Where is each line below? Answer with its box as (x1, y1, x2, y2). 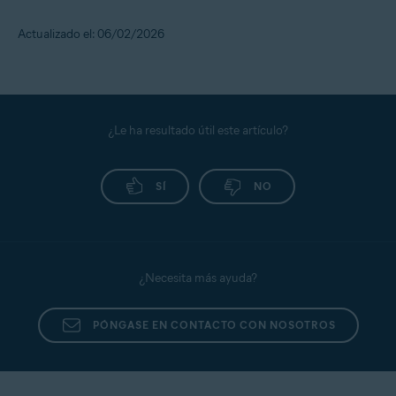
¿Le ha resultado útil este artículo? (108, 122, 288, 138)
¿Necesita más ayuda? (139, 270, 257, 286)
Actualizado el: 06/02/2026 (18, 26, 164, 42)
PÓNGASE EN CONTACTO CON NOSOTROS (92, 317, 336, 331)
